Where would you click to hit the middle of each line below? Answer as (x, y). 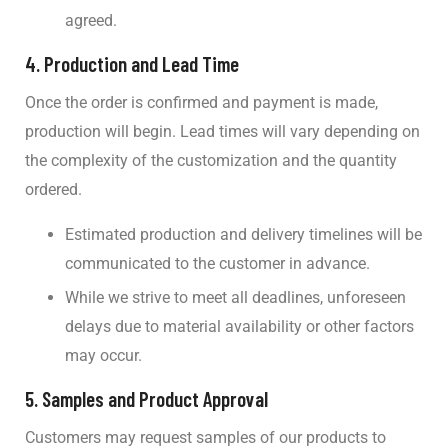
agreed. (91, 20)
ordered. (53, 190)
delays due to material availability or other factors (239, 327)
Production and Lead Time (141, 63)
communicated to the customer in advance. (217, 264)
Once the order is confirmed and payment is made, (201, 103)
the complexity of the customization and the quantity (211, 161)
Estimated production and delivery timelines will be (243, 235)
